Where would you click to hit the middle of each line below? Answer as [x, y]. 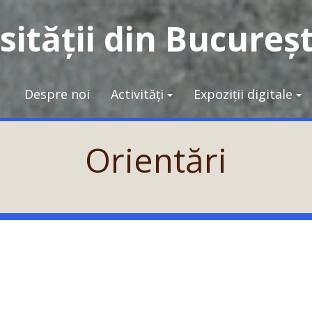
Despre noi [57, 94]
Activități [138, 94]
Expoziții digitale [243, 94]
